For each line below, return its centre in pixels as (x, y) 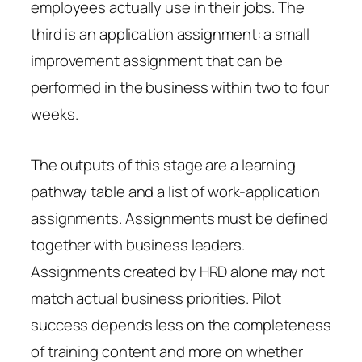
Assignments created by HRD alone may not (178, 271)
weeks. (55, 114)
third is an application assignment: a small (170, 34)
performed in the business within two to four (180, 87)
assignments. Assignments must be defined (179, 218)
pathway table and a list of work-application (175, 191)
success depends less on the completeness (181, 324)
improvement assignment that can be (157, 60)
